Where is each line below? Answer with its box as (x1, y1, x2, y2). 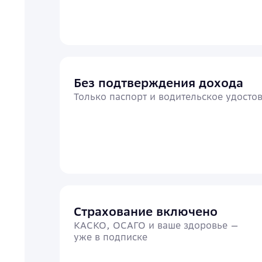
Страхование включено (74, 204, 218, 219)
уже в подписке (74, 231, 147, 243)
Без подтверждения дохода (74, 75, 243, 90)
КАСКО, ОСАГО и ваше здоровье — (74, 219, 239, 231)
